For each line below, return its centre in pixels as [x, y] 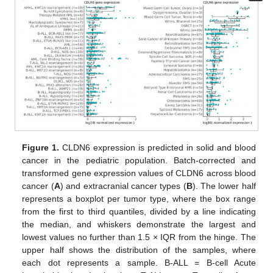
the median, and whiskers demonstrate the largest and [139, 224]
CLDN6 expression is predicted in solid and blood [158, 147]
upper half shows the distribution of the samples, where [139, 250]
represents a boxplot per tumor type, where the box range [139, 198]
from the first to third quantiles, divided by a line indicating [139, 211]
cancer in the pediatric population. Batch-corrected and [139, 160]
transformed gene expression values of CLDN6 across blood [139, 173]
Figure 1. [41, 147]
